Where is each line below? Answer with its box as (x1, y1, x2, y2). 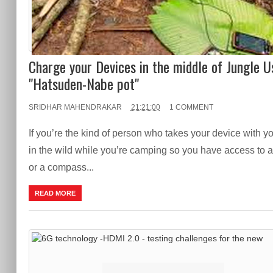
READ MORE (34, 189, 76, 197)
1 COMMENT (169, 102, 213, 112)
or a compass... (28, 161, 94, 172)
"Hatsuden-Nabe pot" (28, 72, 139, 94)
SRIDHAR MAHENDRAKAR (28, 102, 122, 112)
